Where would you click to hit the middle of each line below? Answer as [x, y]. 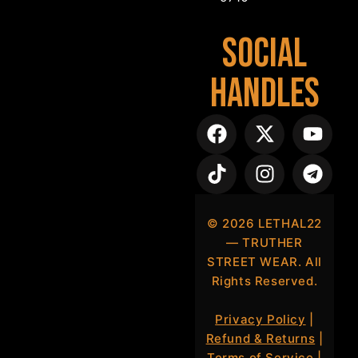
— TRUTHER [265, 242]
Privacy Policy [261, 319]
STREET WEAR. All [265, 261]
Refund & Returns [261, 338]
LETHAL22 [288, 223]
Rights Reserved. [265, 280]
